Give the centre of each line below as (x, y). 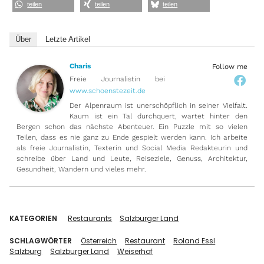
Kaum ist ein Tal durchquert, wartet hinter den (159, 116)
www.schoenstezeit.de (108, 90)
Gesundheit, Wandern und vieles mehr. (82, 169)
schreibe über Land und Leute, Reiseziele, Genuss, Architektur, (132, 158)
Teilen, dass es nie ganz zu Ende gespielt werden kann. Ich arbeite (132, 137)
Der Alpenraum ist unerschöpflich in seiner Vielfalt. (159, 105)
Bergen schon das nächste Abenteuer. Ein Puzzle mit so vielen (132, 126)
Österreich (99, 240)
